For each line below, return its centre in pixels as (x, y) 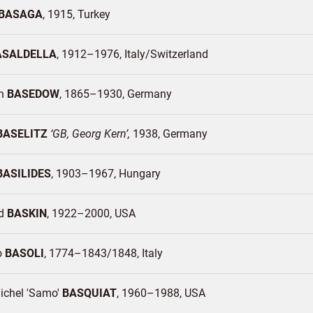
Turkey (94, 14)
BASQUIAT (89, 293)
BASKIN (27, 213)
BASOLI (24, 253)
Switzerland (179, 54)
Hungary (140, 174)
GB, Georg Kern (89, 134)
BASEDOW (33, 94)
